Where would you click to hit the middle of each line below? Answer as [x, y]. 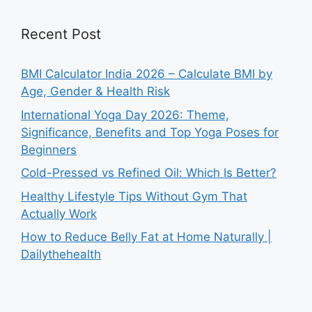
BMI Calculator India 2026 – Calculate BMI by [147, 74]
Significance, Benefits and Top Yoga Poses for [150, 132]
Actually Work [59, 213]
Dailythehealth [61, 255]
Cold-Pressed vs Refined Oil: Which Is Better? [149, 173]
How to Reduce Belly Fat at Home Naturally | [146, 237]
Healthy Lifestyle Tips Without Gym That [134, 196]
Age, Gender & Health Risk [95, 92]
